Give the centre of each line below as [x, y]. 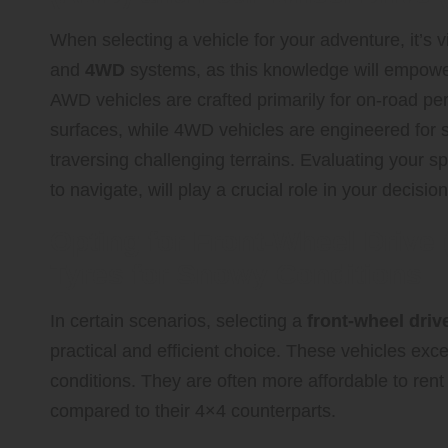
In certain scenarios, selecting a [178, 320]
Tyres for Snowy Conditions [236, 274]
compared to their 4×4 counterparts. [193, 410]
